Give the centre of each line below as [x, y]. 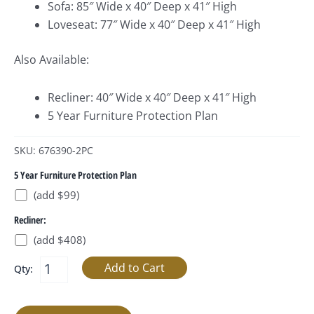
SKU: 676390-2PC [54, 150]
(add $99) [56, 194]
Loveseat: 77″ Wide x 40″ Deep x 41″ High [154, 25]
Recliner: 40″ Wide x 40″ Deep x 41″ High [152, 98]
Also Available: [52, 60]
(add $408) [60, 239]
